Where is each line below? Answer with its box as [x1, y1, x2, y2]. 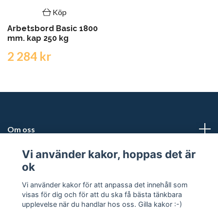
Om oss [7, 124, 35, 134]
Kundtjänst [7, 152, 48, 162]
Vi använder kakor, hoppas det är [21, 147, 196, 161]
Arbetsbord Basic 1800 [7, 23, 98, 33]
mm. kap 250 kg [7, 33, 69, 43]
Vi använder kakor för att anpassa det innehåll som [21, 180, 188, 189]
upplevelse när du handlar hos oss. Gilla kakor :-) [21, 200, 182, 208]
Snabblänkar [7, 180, 53, 189]
